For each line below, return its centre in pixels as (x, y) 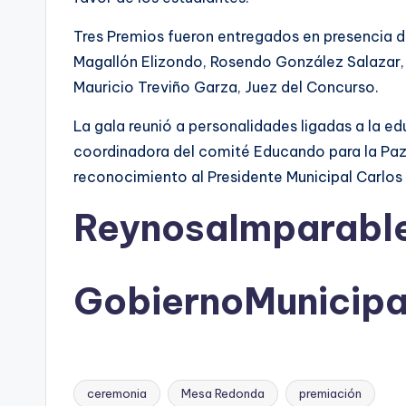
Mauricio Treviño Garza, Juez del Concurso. (226, 87)
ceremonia (117, 393)
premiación (330, 393)
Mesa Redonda (223, 393)
